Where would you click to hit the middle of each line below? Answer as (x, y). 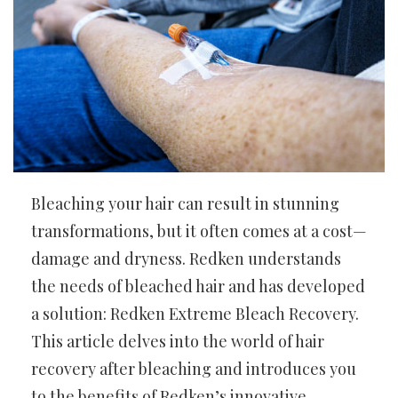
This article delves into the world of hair (178, 341)
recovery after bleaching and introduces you (194, 368)
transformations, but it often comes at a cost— (199, 231)
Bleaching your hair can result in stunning (185, 203)
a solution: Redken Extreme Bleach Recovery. (195, 313)
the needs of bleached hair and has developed (198, 286)
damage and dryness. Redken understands (186, 258)
